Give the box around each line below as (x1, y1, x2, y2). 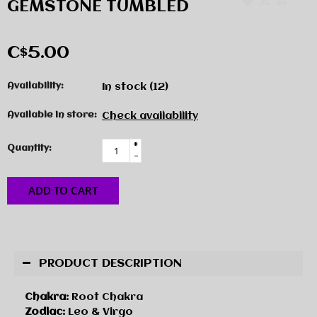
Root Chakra (69, 291, 143, 303)
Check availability (102, 110, 198, 122)
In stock (102, 81, 149, 93)
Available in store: (7, 110, 97, 120)
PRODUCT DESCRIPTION (39, 257, 182, 270)
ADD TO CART (28, 183, 98, 197)
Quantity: (7, 143, 52, 153)
